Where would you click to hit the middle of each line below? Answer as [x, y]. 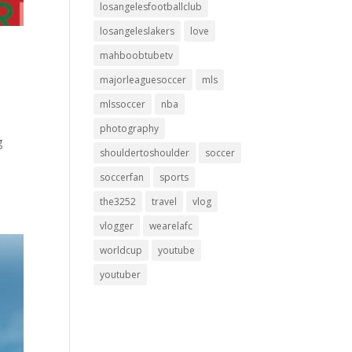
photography [130, 128]
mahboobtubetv [137, 55]
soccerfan [122, 177]
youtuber [121, 275]
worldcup [121, 250]
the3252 [118, 202]
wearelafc [171, 226]
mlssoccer [123, 104]
